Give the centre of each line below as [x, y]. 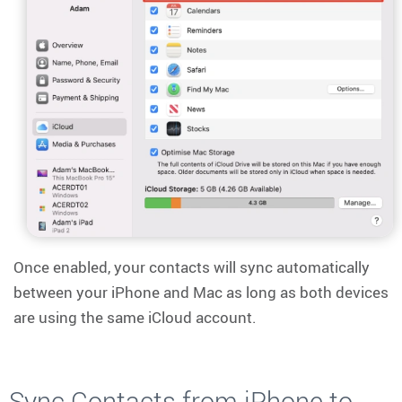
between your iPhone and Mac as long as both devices [201, 293]
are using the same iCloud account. [135, 318]
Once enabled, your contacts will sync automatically [192, 267]
